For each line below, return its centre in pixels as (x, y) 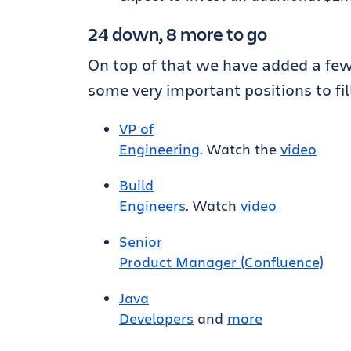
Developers (156, 318)
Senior (141, 241)
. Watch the (240, 149)
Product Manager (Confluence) (221, 262)
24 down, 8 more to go (177, 34)
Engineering (159, 149)
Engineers (152, 205)
